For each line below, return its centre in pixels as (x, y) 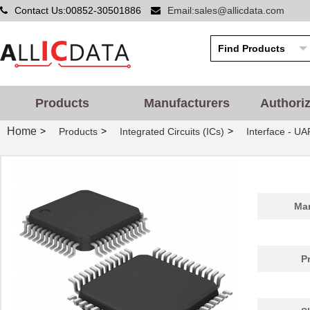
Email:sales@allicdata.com (226, 10)
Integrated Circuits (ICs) (172, 132)
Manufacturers (187, 103)
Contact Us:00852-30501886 (79, 10)
